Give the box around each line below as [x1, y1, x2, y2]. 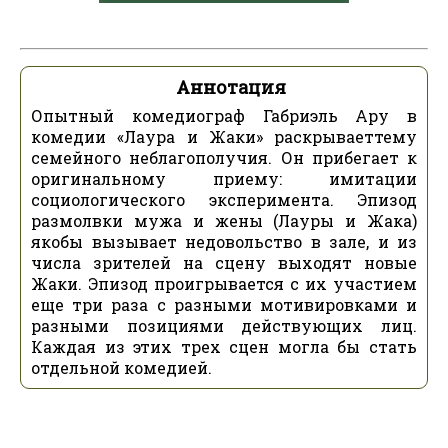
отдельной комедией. [31, 357, 212, 378]
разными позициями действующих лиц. [31, 315, 417, 336]
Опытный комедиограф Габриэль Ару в [31, 105, 417, 126]
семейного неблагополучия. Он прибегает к [31, 147, 417, 168]
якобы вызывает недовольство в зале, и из [31, 231, 417, 252]
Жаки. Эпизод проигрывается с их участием [31, 273, 417, 294]
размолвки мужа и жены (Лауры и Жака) [31, 210, 417, 231]
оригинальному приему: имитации [31, 168, 417, 189]
